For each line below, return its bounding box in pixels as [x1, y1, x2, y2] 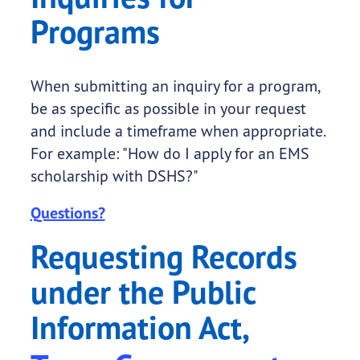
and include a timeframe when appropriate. [30, 121, 325, 141]
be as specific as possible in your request [30, 98, 306, 119]
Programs [30, 10, 160, 53]
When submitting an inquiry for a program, [30, 76, 320, 96]
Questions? [30, 202, 105, 224]
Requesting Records [30, 235, 297, 278]
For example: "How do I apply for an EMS [30, 143, 309, 164]
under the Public [30, 271, 256, 313]
